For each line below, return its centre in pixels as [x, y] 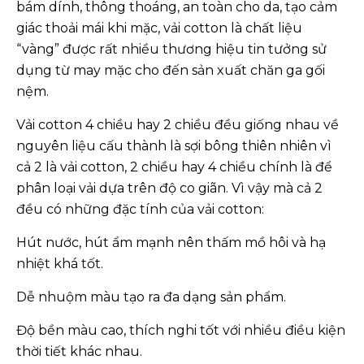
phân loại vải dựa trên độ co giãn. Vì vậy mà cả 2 [169, 188]
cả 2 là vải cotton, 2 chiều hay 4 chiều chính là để [174, 167]
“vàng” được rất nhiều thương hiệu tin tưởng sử [171, 49]
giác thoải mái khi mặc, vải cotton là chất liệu [159, 28]
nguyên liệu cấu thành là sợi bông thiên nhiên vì [174, 146]
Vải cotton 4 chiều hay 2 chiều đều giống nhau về [178, 125]
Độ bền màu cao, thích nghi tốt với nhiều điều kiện [181, 330]
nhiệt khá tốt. [60, 264]
